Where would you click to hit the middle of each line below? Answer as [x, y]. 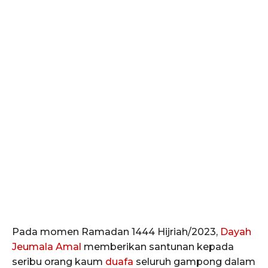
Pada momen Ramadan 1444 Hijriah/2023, [116, 232]
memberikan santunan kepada [158, 246]
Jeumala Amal [47, 246]
